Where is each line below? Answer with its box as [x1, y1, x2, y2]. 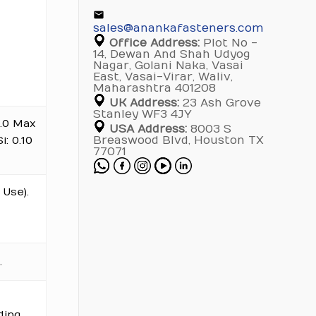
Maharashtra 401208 [92, 82, 216, 95]
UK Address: [109, 97, 179, 109]
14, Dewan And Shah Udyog [92, 48, 250, 61]
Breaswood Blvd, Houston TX [92, 134, 264, 147]
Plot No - [199, 37, 257, 49]
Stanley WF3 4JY [92, 108, 192, 121]
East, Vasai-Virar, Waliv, [92, 71, 233, 83]
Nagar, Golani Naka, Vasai [92, 59, 243, 72]
